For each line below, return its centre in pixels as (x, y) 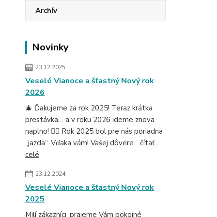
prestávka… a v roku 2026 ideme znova (90, 120)
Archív (46, 11)
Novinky (50, 47)
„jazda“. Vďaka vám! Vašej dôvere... (83, 143)
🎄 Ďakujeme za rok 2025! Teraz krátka (89, 108)
